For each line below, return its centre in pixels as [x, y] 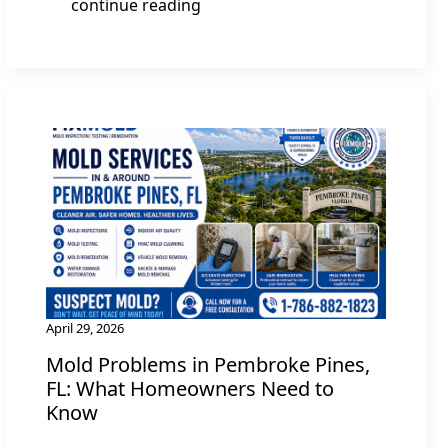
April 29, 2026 [85, 328]
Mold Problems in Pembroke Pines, [208, 364]
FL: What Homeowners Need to [190, 388]
